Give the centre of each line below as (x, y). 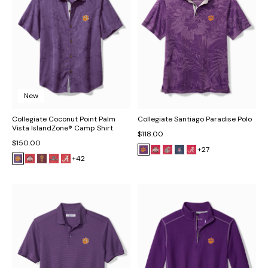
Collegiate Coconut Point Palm (64, 119)
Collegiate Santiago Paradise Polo (195, 119)
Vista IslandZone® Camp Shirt (63, 128)
